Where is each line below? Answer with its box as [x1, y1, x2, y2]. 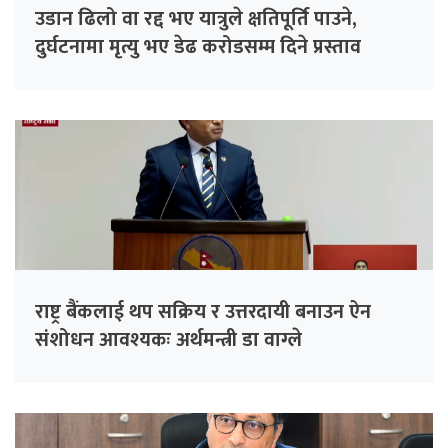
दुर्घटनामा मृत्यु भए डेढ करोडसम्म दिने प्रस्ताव [35, 29, 361, 64]
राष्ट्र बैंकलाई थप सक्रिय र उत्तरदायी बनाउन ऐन [35, 294, 371, 329]
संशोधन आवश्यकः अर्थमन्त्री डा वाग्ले [35, 322, 302, 357]
